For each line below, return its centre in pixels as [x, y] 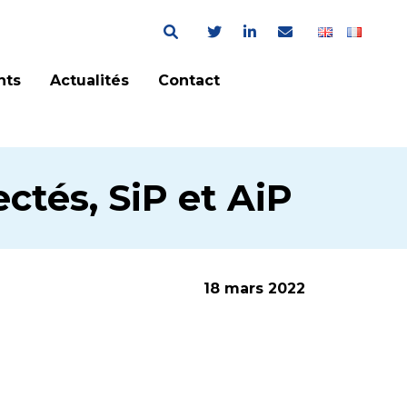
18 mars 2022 [254, 288]
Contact [189, 81]
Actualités [89, 81]
